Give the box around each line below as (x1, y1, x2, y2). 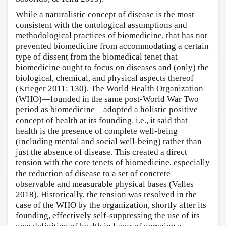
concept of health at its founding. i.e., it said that (16, 116, 188, 126)
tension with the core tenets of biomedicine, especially (16, 158, 210, 168)
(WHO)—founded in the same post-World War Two (16, 94, 199, 104)
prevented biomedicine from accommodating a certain (16, 41, 209, 51)
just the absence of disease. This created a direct (16, 147, 187, 157)
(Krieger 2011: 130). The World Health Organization (16, 84, 203, 94)
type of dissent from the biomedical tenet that (16, 52, 178, 62)
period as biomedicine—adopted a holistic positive (16, 105, 198, 115)
